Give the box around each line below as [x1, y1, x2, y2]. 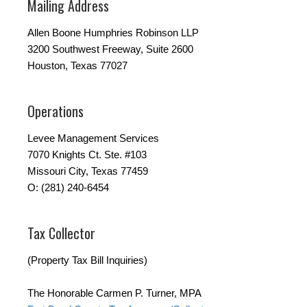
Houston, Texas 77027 [27, 60, 127, 72]
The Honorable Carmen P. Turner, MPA [27, 287, 201, 299]
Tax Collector [27, 223, 95, 244]
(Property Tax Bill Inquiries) [27, 254, 147, 267]
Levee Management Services [27, 132, 159, 145]
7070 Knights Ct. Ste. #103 [27, 149, 147, 161]
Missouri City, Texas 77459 [27, 165, 148, 177]
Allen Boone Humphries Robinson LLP [27, 27, 199, 39]
